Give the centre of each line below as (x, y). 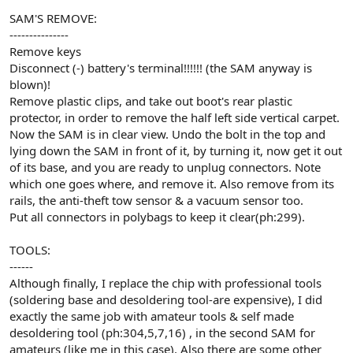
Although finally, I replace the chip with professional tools (165, 282)
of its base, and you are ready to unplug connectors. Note (165, 167)
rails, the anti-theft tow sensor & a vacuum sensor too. (156, 200)
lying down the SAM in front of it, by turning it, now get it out (176, 150)
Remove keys (45, 51)
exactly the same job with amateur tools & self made (152, 316)
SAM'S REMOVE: (53, 18)
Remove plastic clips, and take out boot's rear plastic (151, 100)
